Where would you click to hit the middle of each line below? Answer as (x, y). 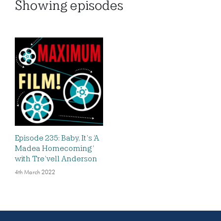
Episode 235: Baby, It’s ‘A (57, 138)
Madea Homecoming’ (55, 148)
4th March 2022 (35, 173)
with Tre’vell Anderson (56, 159)
